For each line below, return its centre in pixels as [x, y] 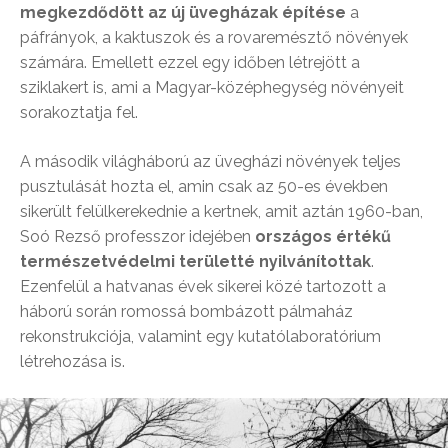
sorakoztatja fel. [79, 113]
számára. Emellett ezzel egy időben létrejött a [190, 63]
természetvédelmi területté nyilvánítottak [195, 262]
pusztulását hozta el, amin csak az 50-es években [204, 187]
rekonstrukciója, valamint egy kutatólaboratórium [200, 337]
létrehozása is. [72, 362]
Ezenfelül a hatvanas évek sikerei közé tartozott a [203, 287]
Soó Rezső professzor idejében [135, 237]
